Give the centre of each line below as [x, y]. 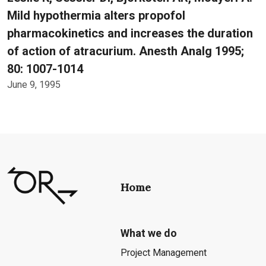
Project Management [163, 253]
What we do [148, 233]
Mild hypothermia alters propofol [96, 15]
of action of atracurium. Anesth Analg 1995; [126, 51]
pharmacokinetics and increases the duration [130, 33]
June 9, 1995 [34, 85]
